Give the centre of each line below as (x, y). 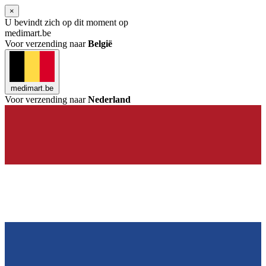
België (100, 44)
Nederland (109, 100)
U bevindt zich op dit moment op (66, 22)
